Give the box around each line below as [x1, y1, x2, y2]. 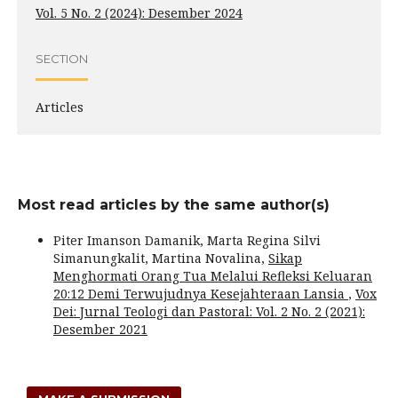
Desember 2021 [53, 320, 147, 338]
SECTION [36, 52, 88, 67]
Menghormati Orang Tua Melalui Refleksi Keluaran [53, 267, 372, 284]
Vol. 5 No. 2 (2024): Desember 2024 [36, 4, 243, 21]
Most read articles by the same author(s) [18, 195, 330, 213]
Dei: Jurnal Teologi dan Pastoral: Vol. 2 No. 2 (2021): [53, 302, 365, 320]
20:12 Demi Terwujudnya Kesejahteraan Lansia [53, 284, 348, 302]
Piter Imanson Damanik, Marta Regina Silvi [53, 231, 321, 249]
